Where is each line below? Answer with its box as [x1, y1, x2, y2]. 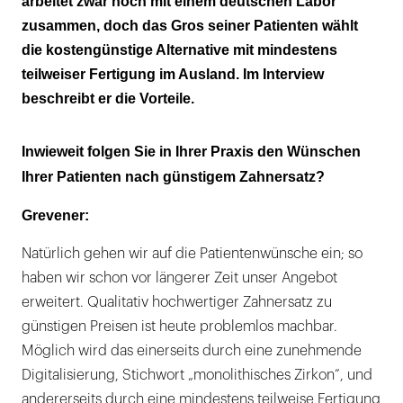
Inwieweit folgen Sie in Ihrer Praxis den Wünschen [22, 143, 361, 159]
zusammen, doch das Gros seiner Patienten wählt [22, 17, 358, 33]
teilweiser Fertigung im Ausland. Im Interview [22, 66, 324, 82]
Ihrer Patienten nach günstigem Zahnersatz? [22, 168, 325, 184]
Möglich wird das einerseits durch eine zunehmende [22, 343, 362, 358]
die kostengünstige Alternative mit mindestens [22, 41, 337, 58]
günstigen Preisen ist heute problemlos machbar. [22, 318, 337, 334]
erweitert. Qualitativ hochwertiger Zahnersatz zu [22, 294, 332, 309]
